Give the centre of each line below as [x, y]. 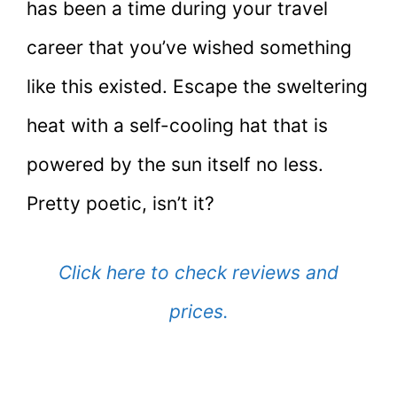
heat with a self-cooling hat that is [177, 126]
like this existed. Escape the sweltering [197, 87]
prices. [198, 311]
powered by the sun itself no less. [175, 165]
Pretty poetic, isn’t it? [121, 204]
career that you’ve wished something [189, 48]
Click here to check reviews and [198, 272]
